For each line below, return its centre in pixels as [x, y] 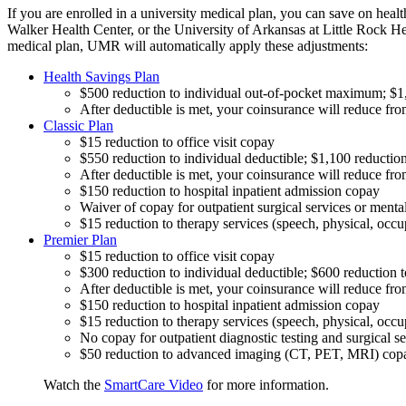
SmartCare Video [154, 384]
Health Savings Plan [101, 76]
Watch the [74, 384]
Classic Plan [78, 125]
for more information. [266, 384]
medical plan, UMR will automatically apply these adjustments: [188, 45]
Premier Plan [80, 239]
